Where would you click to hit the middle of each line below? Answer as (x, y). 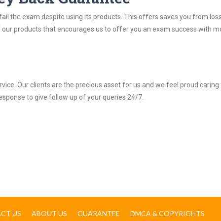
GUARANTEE (99, 213)
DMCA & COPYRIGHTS (167, 213)
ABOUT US (49, 213)
